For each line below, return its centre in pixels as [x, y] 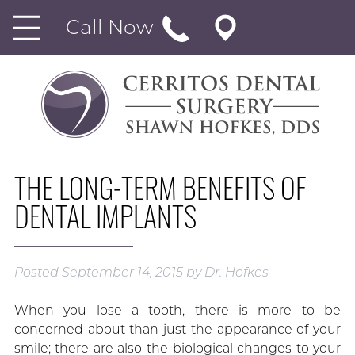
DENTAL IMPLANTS [105, 216]
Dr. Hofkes [236, 273]
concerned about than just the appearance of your [177, 330]
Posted [38, 273]
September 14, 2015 [122, 273]
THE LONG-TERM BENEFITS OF [160, 187]
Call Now [112, 27]
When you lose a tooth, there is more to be [177, 311]
